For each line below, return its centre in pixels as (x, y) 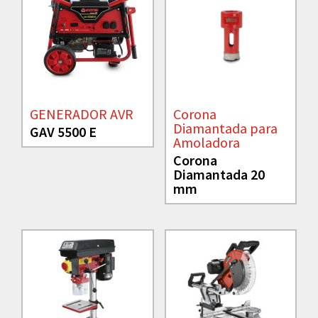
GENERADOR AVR (82, 114)
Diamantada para (225, 128)
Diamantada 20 (219, 175)
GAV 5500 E (63, 132)
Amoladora (206, 143)
